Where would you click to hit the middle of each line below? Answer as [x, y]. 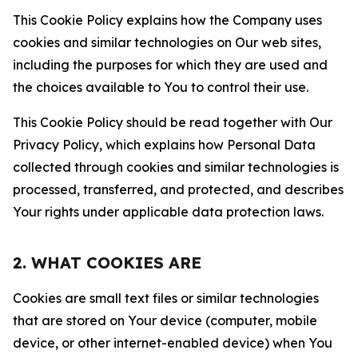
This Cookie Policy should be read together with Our [173, 122]
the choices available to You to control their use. [161, 87]
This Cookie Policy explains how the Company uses [167, 20]
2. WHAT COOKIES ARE [107, 263]
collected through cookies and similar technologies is [176, 167]
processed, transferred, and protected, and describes [178, 189]
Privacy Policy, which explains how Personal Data [164, 145]
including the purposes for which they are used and [170, 65]
